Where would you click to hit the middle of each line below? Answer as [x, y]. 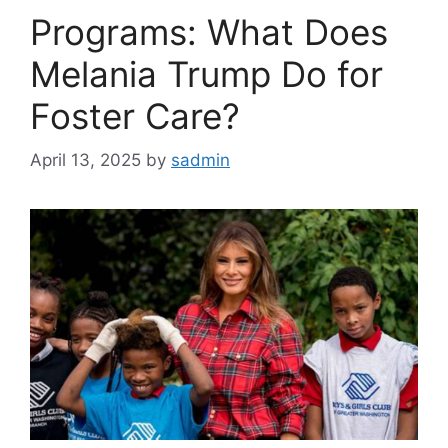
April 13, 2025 [85, 160]
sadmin [200, 160]
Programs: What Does [209, 31]
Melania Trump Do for [206, 73]
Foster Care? [135, 115]
